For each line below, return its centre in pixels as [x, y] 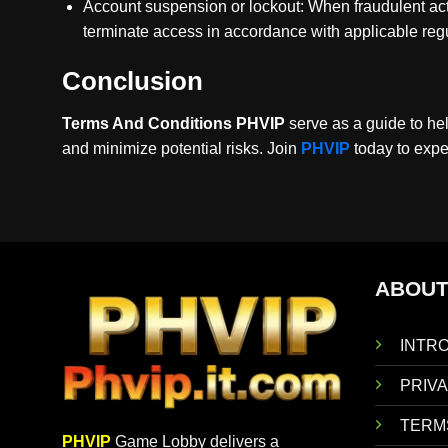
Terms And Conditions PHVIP [175, 124]
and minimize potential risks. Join [181, 149]
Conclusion [132, 81]
